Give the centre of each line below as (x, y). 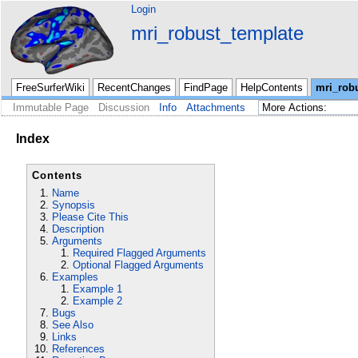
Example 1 (97, 288)
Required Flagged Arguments (139, 253)
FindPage (206, 88)
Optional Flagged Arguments (138, 265)
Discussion (124, 107)
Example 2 (97, 300)
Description (78, 229)
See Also (73, 324)
